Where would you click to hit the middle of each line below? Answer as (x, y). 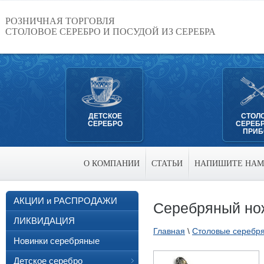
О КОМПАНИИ (111, 164)
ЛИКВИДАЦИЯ (44, 221)
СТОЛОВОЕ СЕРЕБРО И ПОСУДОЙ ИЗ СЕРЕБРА (110, 32)
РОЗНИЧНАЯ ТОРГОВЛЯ (60, 21)
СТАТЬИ (167, 164)
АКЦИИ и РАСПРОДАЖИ (65, 201)
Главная (169, 231)
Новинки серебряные (57, 241)
